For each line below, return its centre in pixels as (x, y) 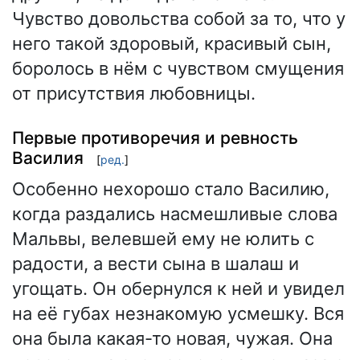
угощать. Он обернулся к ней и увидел (178, 289)
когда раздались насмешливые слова (175, 214)
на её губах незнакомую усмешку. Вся (178, 314)
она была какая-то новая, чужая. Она (172, 339)
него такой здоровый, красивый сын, (172, 44)
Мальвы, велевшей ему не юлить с (163, 239)
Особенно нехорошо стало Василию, (171, 189)
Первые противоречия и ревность (155, 137)
